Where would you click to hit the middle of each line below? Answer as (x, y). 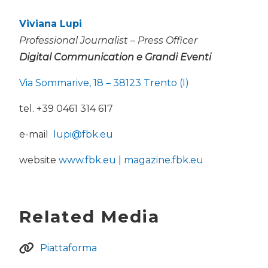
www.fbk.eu (87, 160)
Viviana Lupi (51, 24)
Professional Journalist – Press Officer (108, 41)
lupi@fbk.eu (83, 135)
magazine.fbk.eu (164, 160)
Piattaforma (68, 248)
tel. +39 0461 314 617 (66, 109)
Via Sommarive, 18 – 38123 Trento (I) (104, 83)
